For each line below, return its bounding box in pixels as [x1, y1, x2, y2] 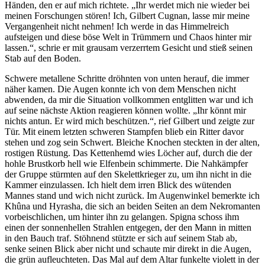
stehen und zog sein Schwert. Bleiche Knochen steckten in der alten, [5, 137, 260, 147]
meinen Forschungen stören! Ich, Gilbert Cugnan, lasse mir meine [5, 10, 250, 21]
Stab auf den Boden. [5, 53, 81, 63]
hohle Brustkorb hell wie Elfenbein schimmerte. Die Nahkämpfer [5, 158, 248, 169]
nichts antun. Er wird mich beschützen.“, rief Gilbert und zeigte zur [5, 115, 254, 126]
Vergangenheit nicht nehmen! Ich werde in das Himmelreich [5, 21, 229, 31]
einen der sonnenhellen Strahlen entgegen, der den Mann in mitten [5, 222, 251, 232]
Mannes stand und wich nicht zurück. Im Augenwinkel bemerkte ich [5, 190, 260, 201]
